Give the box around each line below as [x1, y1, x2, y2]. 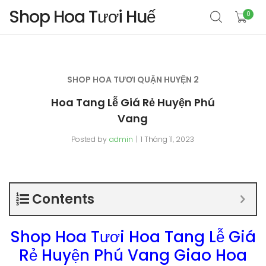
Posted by [71, 134, 107, 144]
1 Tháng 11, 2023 [141, 134, 195, 144]
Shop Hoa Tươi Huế [9, 5, 156, 28]
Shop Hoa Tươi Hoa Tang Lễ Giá [10, 226, 256, 248]
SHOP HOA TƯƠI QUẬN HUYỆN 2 [66, 74, 199, 85]
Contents [32, 190, 94, 208]
